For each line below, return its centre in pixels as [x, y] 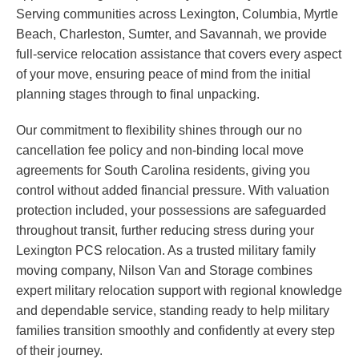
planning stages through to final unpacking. [138, 95]
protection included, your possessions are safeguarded [171, 211]
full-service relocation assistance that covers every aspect [179, 54]
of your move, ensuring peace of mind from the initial [163, 75]
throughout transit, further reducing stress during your [165, 231]
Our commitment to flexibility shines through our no [159, 131]
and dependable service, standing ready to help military [173, 311]
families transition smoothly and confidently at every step [175, 331]
